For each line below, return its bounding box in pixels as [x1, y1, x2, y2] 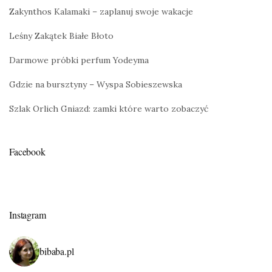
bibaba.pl [39, 245, 74, 258]
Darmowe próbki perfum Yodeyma [9, 55, 149, 66]
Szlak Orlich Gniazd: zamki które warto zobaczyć [9, 103, 208, 115]
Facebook [9, 145, 46, 158]
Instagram [9, 208, 46, 222]
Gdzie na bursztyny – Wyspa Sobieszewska [9, 79, 182, 90]
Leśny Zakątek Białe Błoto [9, 30, 114, 42]
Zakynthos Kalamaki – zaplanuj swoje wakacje [9, 6, 193, 18]
